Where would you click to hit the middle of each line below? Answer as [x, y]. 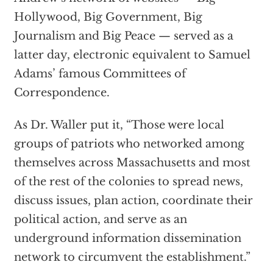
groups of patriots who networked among [129, 144]
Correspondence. [62, 93]
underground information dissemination [127, 238]
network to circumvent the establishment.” [132, 257]
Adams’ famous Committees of [100, 74]
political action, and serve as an [100, 219]
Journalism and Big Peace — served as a [123, 36]
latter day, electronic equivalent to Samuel [132, 55]
